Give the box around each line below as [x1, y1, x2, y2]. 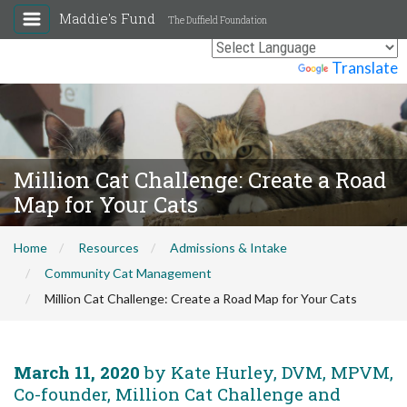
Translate [332, 58, 398, 77]
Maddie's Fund [59, 9, 159, 27]
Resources [78, 239, 139, 255]
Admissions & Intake [170, 239, 287, 255]
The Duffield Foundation [168, 15, 267, 26]
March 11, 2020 [14, 360, 140, 383]
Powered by [213, 58, 298, 77]
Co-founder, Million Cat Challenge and [14, 382, 341, 405]
